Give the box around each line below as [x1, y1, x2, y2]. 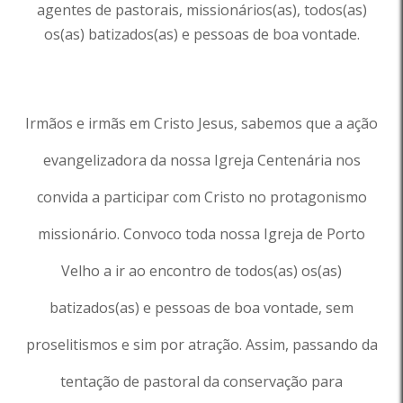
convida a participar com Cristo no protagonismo [36, 187, 367, 207]
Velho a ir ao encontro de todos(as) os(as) [61, 261, 342, 281]
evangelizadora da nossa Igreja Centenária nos [42, 150, 361, 170]
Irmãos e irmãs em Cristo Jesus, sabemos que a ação [25, 113, 378, 133]
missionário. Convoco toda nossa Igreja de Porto [38, 224, 365, 244]
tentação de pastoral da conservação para [60, 372, 343, 391]
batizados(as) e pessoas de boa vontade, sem [49, 298, 354, 318]
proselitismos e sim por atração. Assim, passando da [25, 335, 378, 354]
